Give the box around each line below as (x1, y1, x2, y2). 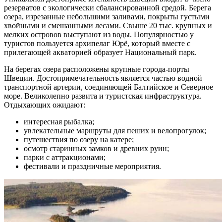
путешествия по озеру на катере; (24, 135, 134, 144)
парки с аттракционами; (24, 153, 106, 162)
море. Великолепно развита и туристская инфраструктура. (4, 91, 202, 100)
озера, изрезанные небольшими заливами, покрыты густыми (4, 12, 210, 21)
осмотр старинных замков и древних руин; (24, 144, 169, 153)
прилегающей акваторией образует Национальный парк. (4, 48, 197, 56)
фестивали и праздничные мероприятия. (24, 162, 161, 170)
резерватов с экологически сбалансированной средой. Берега (4, 3, 211, 12)
